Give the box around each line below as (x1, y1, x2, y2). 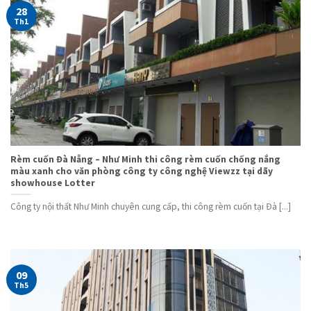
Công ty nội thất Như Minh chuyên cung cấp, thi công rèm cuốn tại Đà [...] (10, 201, 291, 213)
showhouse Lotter (10, 176, 95, 189)
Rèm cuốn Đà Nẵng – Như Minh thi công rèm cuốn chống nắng (10, 153, 280, 165)
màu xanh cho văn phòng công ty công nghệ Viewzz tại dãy (10, 165, 273, 177)
